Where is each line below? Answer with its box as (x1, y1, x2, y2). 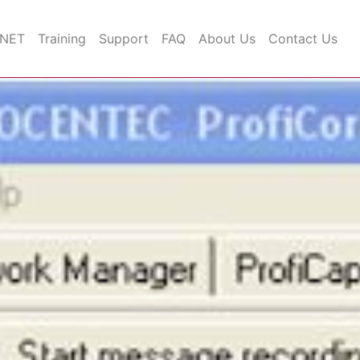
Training (38, 31, 86, 47)
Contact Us (268, 31, 337, 47)
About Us (198, 31, 256, 47)
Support (99, 31, 149, 47)
